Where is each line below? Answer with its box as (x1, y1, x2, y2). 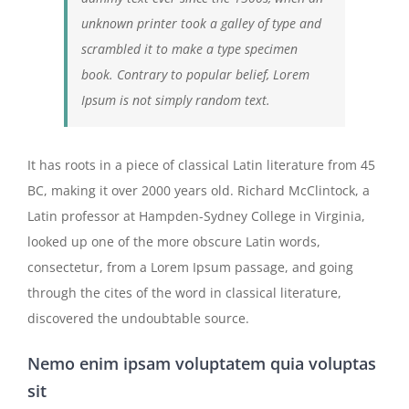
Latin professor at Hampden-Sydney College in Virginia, (27, 207, 365, 225)
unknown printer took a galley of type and (81, 15, 321, 33)
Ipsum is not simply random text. (81, 91, 270, 110)
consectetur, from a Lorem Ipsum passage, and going (27, 258, 353, 277)
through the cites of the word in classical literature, (27, 284, 341, 302)
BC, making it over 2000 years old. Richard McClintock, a (27, 182, 370, 200)
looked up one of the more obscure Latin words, (27, 233, 320, 251)
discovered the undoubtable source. (27, 309, 249, 328)
